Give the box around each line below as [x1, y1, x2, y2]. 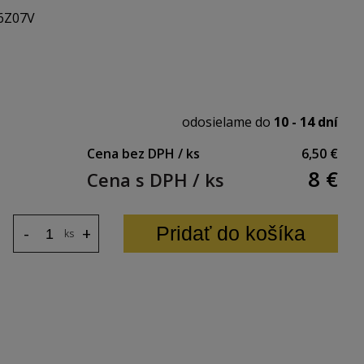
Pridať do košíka [156, 222, 306, 245]
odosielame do [182, 113, 274, 131]
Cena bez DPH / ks [87, 145, 200, 162]
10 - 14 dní [274, 113, 338, 131]
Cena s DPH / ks [87, 167, 224, 192]
